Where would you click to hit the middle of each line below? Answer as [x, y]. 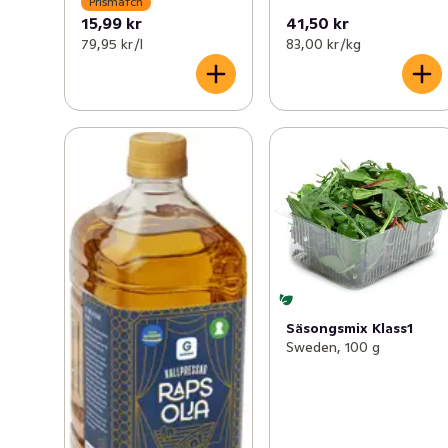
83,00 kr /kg [324, 43]
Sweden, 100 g [333, 347]
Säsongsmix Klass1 [350, 328]
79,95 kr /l [112, 43]
